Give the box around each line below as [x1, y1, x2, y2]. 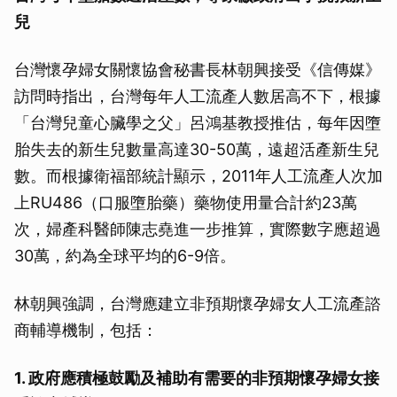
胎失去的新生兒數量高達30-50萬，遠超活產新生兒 [14, 139, 379, 159]
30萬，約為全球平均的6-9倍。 [14, 245, 236, 265]
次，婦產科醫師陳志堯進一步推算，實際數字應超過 [14, 219, 381, 238]
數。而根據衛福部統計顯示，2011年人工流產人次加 [14, 166, 383, 185]
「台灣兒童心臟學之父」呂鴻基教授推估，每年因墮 [14, 113, 381, 132]
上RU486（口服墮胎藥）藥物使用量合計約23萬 [14, 192, 357, 212]
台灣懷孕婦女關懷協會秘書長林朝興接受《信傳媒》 [14, 59, 381, 79]
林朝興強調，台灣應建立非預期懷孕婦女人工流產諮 [14, 293, 381, 313]
